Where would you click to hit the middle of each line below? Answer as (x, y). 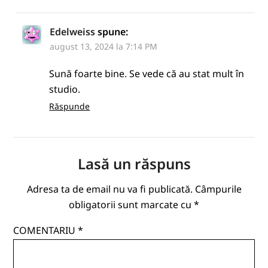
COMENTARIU (46, 231)
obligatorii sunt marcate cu (131, 205)
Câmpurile (218, 189)
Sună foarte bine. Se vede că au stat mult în (147, 74)
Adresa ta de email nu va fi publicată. (109, 189)
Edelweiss (73, 32)
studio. (65, 89)
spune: (113, 32)
